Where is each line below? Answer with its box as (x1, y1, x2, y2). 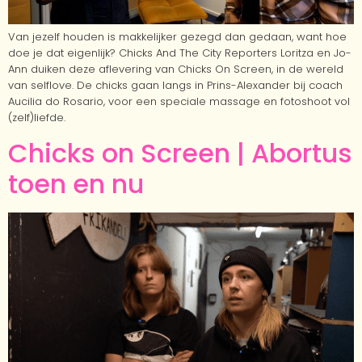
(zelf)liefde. (8, 110, 65, 126)
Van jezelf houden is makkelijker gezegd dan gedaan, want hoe (8, 29, 347, 45)
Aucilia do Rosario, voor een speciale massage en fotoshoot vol (8, 94, 350, 110)
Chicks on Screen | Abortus (8, 135, 352, 172)
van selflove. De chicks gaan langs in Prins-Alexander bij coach (8, 78, 343, 94)
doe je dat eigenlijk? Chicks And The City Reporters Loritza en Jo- (8, 45, 351, 61)
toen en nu (8, 166, 144, 203)
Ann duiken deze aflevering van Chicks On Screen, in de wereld (8, 61, 343, 78)
